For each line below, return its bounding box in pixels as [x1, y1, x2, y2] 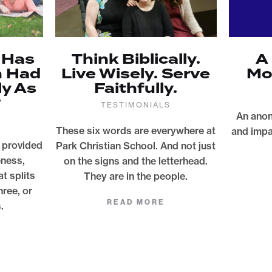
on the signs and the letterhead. [64, 155, 208, 168]
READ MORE [106, 198, 165, 207]
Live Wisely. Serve [61, 64, 211, 84]
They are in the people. [84, 170, 188, 183]
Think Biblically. [71, 49, 200, 70]
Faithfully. [94, 78, 178, 99]
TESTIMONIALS [101, 100, 171, 110]
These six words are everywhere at [56, 124, 216, 137]
